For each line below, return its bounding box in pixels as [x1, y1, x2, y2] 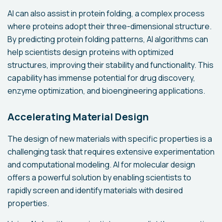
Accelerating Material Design [7, 110, 149, 123]
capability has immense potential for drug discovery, [7, 72, 195, 83]
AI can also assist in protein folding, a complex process [7, 7, 205, 19]
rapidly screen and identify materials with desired [7, 184, 183, 196]
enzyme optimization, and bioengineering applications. [7, 85, 205, 96]
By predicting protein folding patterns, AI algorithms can [7, 33, 208, 45]
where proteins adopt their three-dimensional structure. [7, 20, 212, 32]
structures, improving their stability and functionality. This [7, 59, 214, 70]
